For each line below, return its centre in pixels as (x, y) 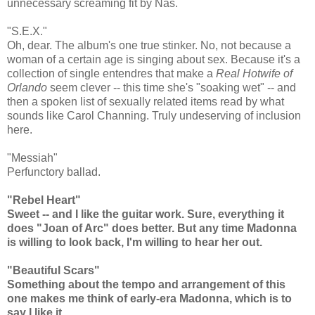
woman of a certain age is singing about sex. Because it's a (154, 60)
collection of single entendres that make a (111, 74)
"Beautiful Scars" (53, 271)
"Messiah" (32, 158)
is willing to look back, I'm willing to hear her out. (136, 243)
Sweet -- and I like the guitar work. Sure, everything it (146, 214)
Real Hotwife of (254, 74)
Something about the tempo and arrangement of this (146, 285)
